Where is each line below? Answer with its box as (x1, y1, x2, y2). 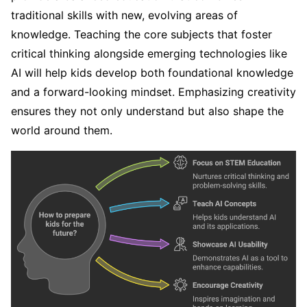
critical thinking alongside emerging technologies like (11, 46, 287, 60)
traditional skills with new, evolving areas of (11, 8, 238, 22)
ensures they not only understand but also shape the (11, 103, 284, 118)
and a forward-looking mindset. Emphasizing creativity (11, 84, 296, 99)
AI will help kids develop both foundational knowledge (11, 65, 293, 79)
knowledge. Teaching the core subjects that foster (11, 27, 272, 41)
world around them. (11, 123, 112, 137)
